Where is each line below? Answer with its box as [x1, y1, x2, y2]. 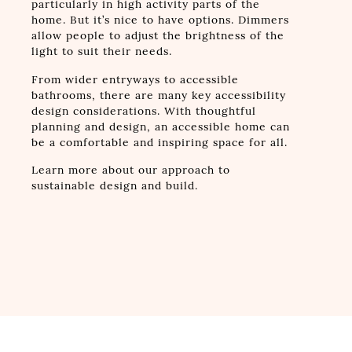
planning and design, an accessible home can [31, 119, 290, 134]
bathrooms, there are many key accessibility [31, 88, 286, 102]
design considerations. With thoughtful [31, 104, 256, 118]
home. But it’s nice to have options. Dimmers [31, 13, 289, 27]
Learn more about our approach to [31, 163, 230, 178]
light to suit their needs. [31, 44, 172, 58]
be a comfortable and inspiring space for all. [31, 135, 288, 149]
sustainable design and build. [31, 179, 198, 193]
